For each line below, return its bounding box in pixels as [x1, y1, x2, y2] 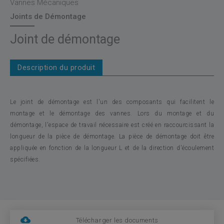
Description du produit [17, 63, 95, 72]
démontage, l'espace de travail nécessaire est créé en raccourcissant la [10, 121, 214, 128]
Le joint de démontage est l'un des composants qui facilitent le [10, 98, 214, 105]
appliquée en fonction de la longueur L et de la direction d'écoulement [10, 144, 214, 151]
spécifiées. [10, 156, 40, 163]
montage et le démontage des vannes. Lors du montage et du [10, 110, 214, 117]
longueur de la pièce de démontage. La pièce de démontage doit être [10, 133, 214, 140]
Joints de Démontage [10, 12, 86, 21]
